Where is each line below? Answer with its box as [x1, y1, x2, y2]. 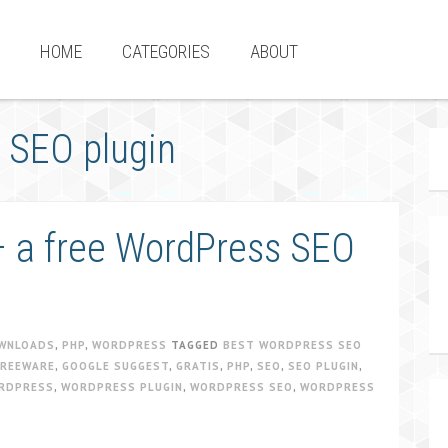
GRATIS [176, 359, 220, 373]
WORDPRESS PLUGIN [61, 380, 183, 394]
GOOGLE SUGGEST [62, 359, 169, 373]
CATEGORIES [122, 41, 210, 62]
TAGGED [171, 338, 223, 352]
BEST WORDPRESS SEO [223, 338, 362, 352]
